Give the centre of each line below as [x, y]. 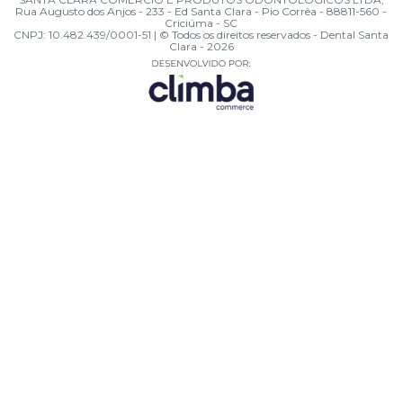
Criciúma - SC [201, 23]
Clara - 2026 [201, 47]
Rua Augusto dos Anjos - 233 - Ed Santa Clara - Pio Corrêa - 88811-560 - [201, 12]
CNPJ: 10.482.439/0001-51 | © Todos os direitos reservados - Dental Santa [201, 35]
